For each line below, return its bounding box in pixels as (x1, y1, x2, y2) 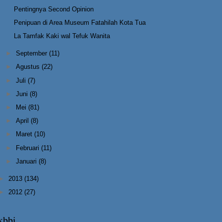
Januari (16, 157, 39, 165)
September (16, 50, 50, 57)
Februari (16, 144, 42, 152)
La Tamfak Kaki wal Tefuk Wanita (14, 32, 111, 40)
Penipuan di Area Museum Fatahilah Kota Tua (14, 18, 146, 26)
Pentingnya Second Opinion (14, 5, 94, 13)
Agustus (16, 63, 42, 71)
